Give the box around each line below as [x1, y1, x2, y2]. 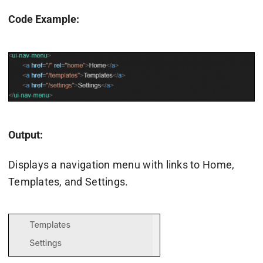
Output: [8, 129, 43, 141]
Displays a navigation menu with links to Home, [8, 159, 235, 171]
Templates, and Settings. [8, 176, 129, 188]
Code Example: [8, 13, 79, 25]
